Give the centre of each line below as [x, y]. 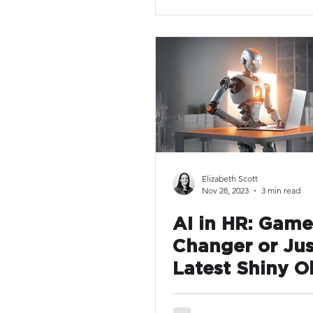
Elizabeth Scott [230, 179]
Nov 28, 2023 [225, 190]
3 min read [281, 190]
